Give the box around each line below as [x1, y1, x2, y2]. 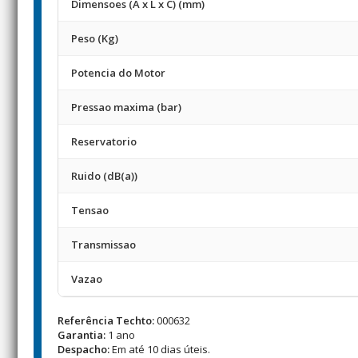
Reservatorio [71, 134, 137, 149]
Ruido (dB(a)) [71, 169, 137, 183]
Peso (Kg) [71, 31, 118, 46]
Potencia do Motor [71, 66, 165, 80]
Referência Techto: [58, 313, 154, 328]
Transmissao [71, 237, 136, 252]
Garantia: [58, 328, 105, 342]
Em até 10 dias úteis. [109, 342, 210, 356]
